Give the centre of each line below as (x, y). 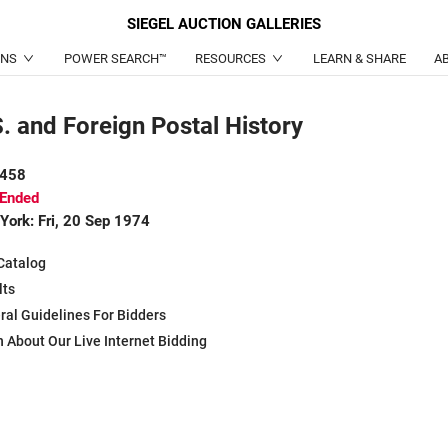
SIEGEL (152, 24)
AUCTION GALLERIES (249, 24)
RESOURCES (230, 58)
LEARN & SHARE (359, 58)
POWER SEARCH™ (115, 58)
